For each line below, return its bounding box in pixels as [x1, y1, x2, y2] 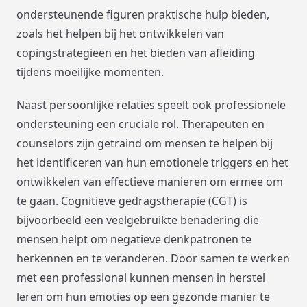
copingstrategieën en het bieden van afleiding [16, 45, 255, 60]
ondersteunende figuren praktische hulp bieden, [16, 6, 269, 22]
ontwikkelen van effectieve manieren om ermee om [16, 173, 283, 189]
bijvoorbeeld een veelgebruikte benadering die [16, 212, 259, 228]
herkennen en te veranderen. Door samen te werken [16, 250, 290, 266]
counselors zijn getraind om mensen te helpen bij [16, 135, 273, 151]
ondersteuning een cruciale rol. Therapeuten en [16, 116, 265, 132]
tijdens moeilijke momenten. [16, 64, 164, 79]
